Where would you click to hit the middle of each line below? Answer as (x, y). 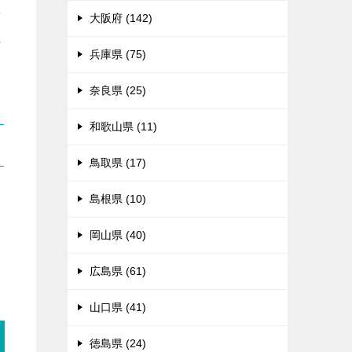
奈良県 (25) (118, 90)
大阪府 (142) (121, 18)
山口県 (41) (118, 307)
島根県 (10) (118, 199)
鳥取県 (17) (118, 163)
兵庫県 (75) (118, 54)
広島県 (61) (118, 271)
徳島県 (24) (118, 343)
